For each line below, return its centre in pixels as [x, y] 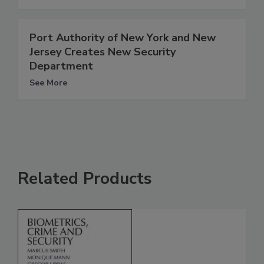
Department [61, 66]
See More [48, 82]
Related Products [85, 178]
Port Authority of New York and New [123, 37]
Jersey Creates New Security [103, 52]
